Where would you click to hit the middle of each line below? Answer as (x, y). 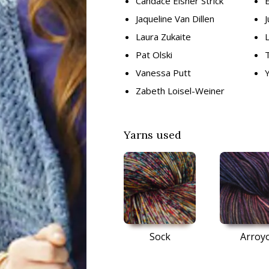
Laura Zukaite (164, 37)
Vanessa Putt (164, 73)
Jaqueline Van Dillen (175, 19)
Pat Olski (154, 55)
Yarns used (153, 135)
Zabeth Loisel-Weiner (180, 91)
